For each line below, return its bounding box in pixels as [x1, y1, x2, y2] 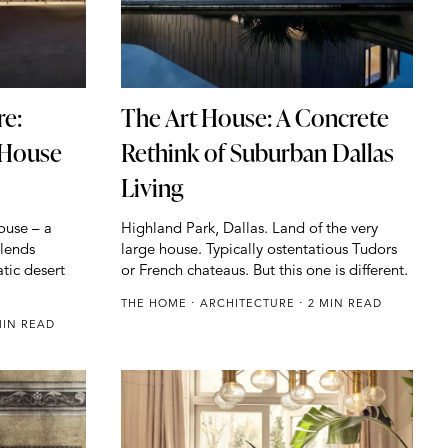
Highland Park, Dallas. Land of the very [120, 218, 378, 238]
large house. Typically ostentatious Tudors [120, 239, 397, 259]
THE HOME [120, 296, 191, 311]
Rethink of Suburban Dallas [120, 135, 394, 171]
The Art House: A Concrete [120, 100, 389, 136]
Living [120, 170, 183, 206]
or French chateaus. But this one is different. [120, 260, 408, 280]
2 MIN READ [303, 296, 382, 311]
